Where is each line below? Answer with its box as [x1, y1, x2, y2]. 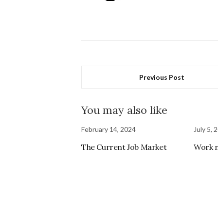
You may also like [81, 103, 167, 117]
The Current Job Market [81, 142, 167, 152]
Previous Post [139, 73, 185, 81]
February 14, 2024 [81, 125, 136, 133]
